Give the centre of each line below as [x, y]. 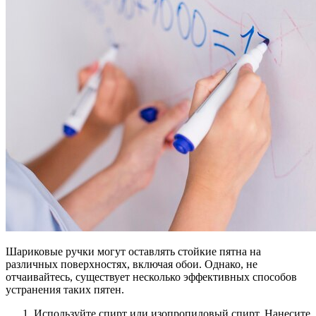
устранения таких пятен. [65, 290]
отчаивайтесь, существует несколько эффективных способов [151, 277]
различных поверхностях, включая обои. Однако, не [132, 265]
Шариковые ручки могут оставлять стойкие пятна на [133, 252]
